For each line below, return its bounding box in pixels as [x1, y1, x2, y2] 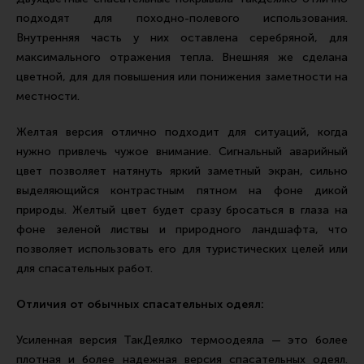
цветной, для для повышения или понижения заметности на [16, 70, 348, 84]
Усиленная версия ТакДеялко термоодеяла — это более [16, 333, 348, 347]
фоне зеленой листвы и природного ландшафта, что [16, 223, 348, 236]
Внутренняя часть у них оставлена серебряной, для [16, 31, 348, 45]
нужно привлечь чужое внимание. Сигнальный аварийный [16, 145, 348, 158]
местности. [16, 89, 80, 103]
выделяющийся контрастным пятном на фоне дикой [16, 184, 348, 197]
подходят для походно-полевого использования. [16, 11, 348, 25]
